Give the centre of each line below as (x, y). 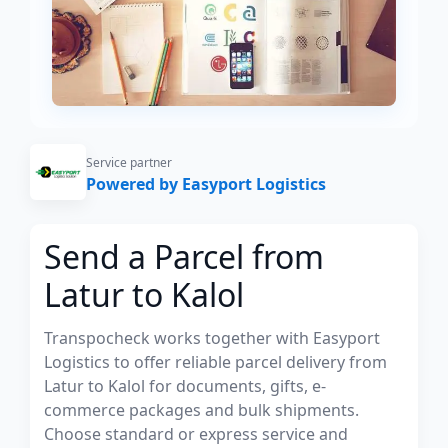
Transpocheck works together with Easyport (212, 338)
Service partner (129, 162)
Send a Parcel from (184, 256)
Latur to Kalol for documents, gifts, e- (185, 386)
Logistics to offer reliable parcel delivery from (215, 362)
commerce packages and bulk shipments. (201, 410)
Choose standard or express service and (196, 434)
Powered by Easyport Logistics (206, 184)
